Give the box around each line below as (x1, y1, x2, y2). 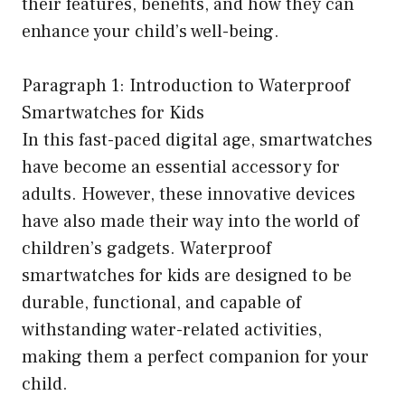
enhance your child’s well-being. (22, 19, 279, 43)
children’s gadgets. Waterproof (22, 236, 271, 260)
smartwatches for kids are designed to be (22, 263, 352, 287)
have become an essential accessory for (22, 155, 340, 179)
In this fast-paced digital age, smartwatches (22, 127, 372, 152)
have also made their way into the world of (22, 209, 359, 233)
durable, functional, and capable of (22, 290, 301, 315)
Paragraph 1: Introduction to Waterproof (22, 73, 350, 98)
